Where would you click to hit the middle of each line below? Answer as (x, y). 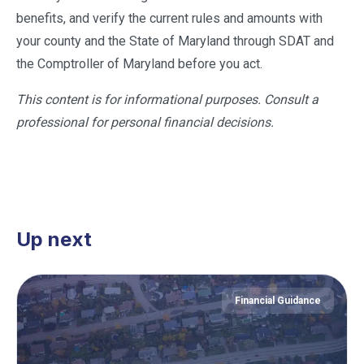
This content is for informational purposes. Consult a (167, 100)
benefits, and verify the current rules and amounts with (169, 18)
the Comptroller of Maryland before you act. (139, 64)
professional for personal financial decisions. (145, 122)
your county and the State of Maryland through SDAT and (175, 41)
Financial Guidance (278, 301)
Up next (54, 239)
